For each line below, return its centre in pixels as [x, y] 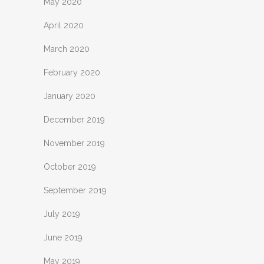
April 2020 [64, 25]
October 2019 [70, 167]
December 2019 [74, 120]
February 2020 [72, 72]
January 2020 [70, 96]
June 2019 [63, 237]
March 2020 [67, 49]
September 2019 [75, 190]
